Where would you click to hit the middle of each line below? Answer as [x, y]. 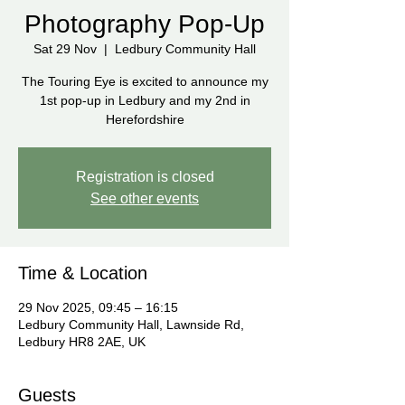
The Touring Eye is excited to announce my [145, 81]
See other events [145, 198]
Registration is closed [145, 176]
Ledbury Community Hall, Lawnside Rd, [131, 324]
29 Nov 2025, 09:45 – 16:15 [98, 307]
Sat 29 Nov [65, 48]
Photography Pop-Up [145, 24]
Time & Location [83, 273]
